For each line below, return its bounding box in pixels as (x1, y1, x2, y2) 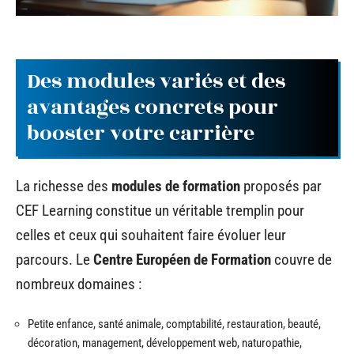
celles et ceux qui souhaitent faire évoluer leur (16, 226, 286, 244)
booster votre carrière (27, 117, 254, 149)
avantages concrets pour (27, 91, 278, 123)
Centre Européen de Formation (93, 250, 271, 269)
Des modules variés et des (27, 65, 285, 97)
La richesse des (16, 177, 111, 195)
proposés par (240, 177, 322, 195)
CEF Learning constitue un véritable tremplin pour (16, 201, 304, 220)
